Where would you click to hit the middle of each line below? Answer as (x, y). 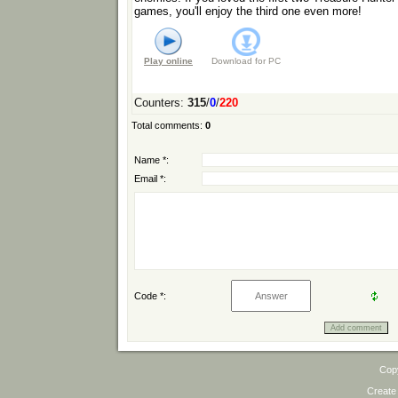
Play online (168, 61)
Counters (157, 103)
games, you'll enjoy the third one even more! (248, 12)
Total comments (166, 126)
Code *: (150, 296)
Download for (239, 61)
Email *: (150, 179)
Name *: (151, 160)
